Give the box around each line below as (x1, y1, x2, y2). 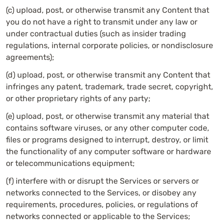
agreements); (6, 53, 54, 62)
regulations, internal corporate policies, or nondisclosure (6, 41, 213, 50)
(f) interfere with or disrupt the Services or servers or (6, 176, 199, 186)
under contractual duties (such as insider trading (6, 29, 186, 38)
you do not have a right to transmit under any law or (6, 17, 197, 27)
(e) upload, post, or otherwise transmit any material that (6, 111, 209, 121)
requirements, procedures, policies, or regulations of (6, 200, 198, 209)
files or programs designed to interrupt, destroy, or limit (6, 135, 208, 144)
